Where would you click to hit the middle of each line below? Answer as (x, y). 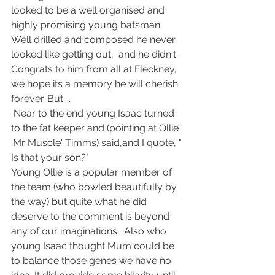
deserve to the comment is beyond (91, 216)
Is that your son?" (50, 157)
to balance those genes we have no (92, 261)
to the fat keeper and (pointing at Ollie (96, 128)
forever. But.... (41, 99)
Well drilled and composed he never (95, 40)
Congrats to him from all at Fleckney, (95, 69)
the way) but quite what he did (80, 202)
